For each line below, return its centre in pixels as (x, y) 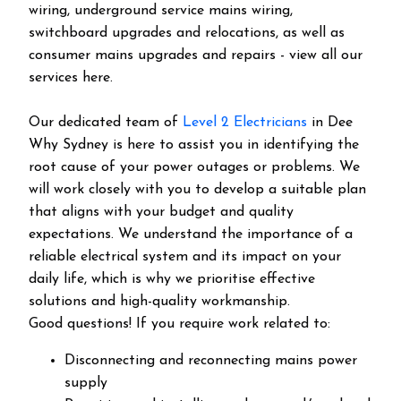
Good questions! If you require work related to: (179, 324)
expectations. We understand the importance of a (191, 235)
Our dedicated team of (106, 123)
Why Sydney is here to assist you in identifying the (194, 145)
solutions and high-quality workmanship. (159, 302)
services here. (71, 78)
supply (86, 383)
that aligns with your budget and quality (161, 212)
